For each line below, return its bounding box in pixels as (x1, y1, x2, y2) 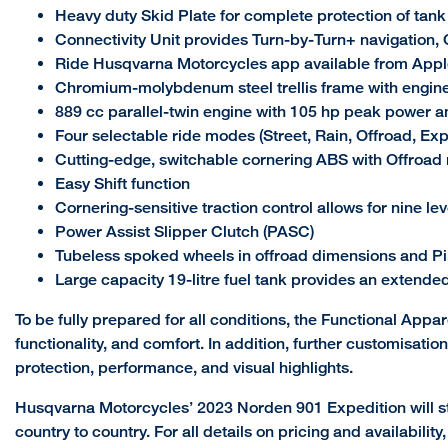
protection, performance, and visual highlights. (15, 358, 353, 378)
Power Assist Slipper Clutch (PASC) (55, 222, 314, 242)
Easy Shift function (55, 174, 190, 194)
